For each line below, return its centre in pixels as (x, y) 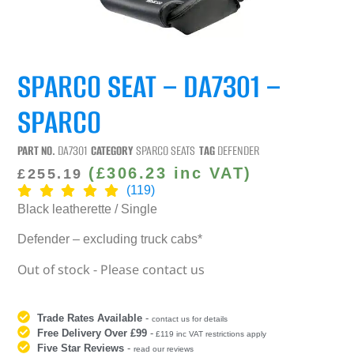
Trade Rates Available (90, 318)
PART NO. (38, 150)
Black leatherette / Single (88, 209)
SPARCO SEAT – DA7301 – (149, 86)
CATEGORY (113, 150)
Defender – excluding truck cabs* (110, 239)
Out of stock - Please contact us (111, 270)
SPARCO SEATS (166, 150)
